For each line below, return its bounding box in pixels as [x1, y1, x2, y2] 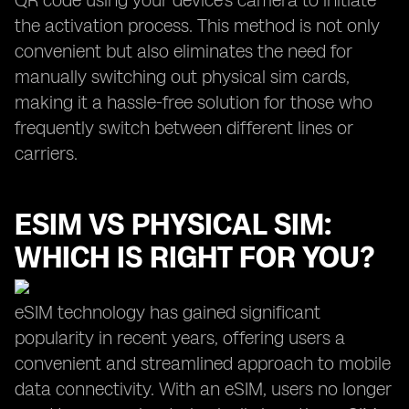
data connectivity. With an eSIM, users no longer [15, 378, 392, 400]
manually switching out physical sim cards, [15, 66, 350, 88]
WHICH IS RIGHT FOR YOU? [15, 240, 375, 275]
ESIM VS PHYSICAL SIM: [15, 207, 331, 242]
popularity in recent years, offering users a [15, 327, 345, 349]
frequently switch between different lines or [15, 117, 353, 139]
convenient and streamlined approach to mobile [15, 352, 391, 374]
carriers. [15, 142, 78, 164]
